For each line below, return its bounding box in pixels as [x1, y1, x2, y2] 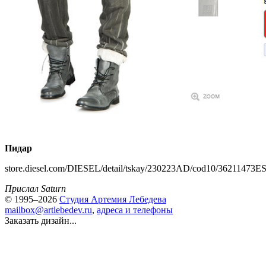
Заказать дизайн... [5, 216, 77, 226]
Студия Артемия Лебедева [59, 194, 166, 204]
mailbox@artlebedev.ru [5, 205, 92, 215]
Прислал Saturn [5, 183, 66, 194]
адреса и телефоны [97, 205, 173, 215]
